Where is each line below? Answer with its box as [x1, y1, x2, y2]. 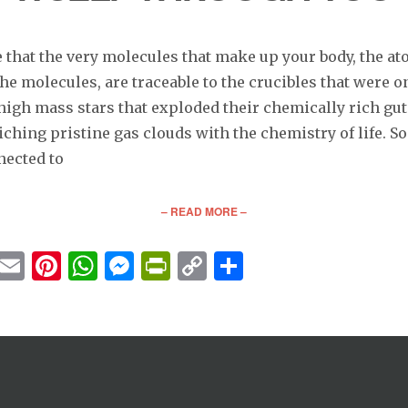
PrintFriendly [169, 248, 361, 285]
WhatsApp [97, 248, 245, 285]
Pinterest [60, 248, 187, 285]
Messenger [133, 248, 289, 285]
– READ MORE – [160, 203, 247, 220]
